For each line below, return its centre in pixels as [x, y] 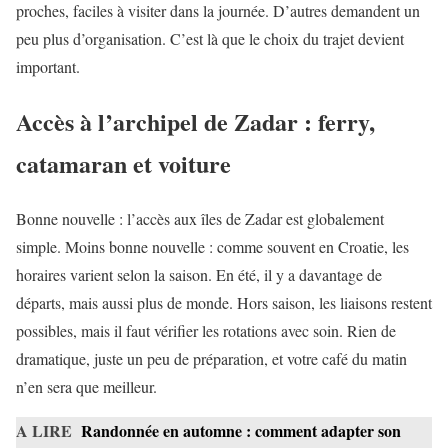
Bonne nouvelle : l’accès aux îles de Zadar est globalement [200, 218]
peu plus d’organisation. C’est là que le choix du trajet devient [210, 39]
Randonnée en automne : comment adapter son [241, 430]
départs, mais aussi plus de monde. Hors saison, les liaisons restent [224, 302]
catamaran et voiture [123, 163]
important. [48, 67]
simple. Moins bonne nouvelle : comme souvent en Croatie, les [212, 246]
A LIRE [44, 430]
